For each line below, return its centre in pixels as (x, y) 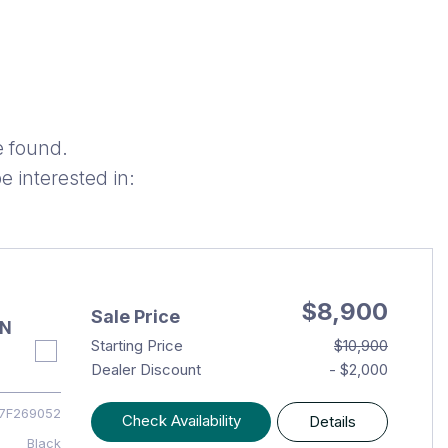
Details (333, 421)
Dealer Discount (145, 369)
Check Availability (181, 420)
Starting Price (136, 345)
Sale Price (135, 316)
